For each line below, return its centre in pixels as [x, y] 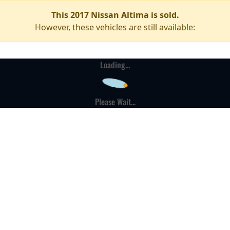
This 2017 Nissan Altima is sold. [115, 15]
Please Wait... [115, 102]
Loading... [115, 65]
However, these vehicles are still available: [115, 27]
